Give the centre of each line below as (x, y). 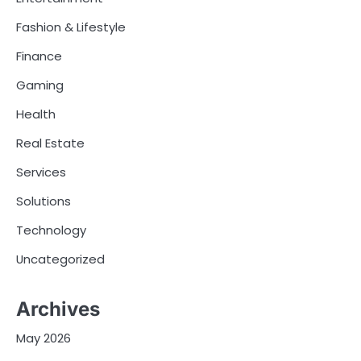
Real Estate (50, 143)
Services (41, 172)
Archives (58, 309)
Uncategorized (60, 259)
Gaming (40, 85)
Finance (39, 56)
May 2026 (44, 338)
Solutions (44, 201)
